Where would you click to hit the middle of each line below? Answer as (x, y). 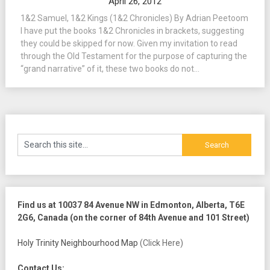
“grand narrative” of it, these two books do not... (110, 69)
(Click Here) (161, 243)
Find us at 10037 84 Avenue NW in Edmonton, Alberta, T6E (131, 205)
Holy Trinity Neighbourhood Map (78, 243)
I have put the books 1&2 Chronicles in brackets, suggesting (132, 31)
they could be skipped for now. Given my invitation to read (129, 43)
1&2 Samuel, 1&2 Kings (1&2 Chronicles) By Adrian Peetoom (134, 18)
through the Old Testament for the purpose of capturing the (133, 56)
